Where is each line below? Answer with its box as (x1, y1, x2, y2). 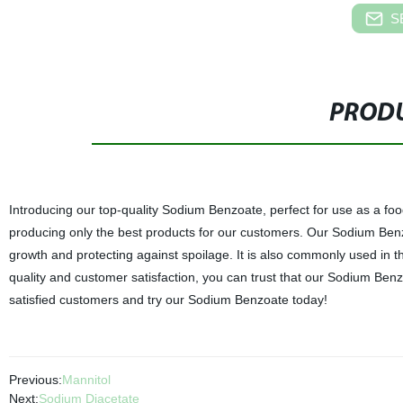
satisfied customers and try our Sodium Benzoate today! (8, 292, 327, 307)
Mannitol (61, 372, 111, 387)
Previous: (8, 372, 62, 387)
